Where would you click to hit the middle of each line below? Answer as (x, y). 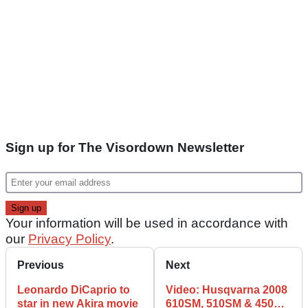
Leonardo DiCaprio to (74, 289)
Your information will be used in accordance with (147, 223)
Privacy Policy (69, 239)
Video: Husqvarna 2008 (227, 289)
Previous (41, 265)
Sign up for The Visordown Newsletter (125, 147)
